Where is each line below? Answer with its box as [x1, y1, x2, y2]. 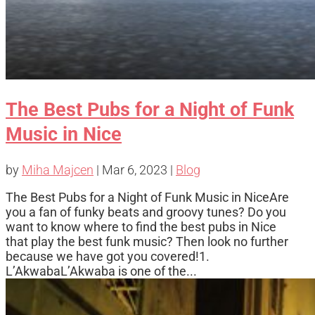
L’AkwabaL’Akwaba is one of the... [6, 264, 197, 279]
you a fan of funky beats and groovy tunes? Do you [6, 205, 286, 220]
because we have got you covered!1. [6, 249, 210, 264]
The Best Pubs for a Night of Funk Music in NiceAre [6, 190, 289, 205]
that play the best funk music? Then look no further [6, 234, 288, 250]
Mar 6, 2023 [102, 162, 167, 178]
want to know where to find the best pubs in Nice [6, 219, 276, 235]
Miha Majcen [22, 162, 94, 178]
